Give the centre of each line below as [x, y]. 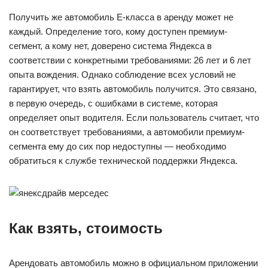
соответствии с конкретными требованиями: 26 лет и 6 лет [130, 60]
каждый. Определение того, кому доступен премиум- [118, 31]
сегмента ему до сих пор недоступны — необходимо [118, 146]
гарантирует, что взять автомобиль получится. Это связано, [133, 89]
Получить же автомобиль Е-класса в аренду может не [121, 17]
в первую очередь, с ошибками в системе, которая [113, 103]
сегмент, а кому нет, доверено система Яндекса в [110, 46]
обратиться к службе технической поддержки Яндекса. [123, 161]
